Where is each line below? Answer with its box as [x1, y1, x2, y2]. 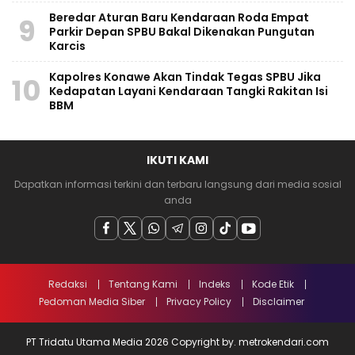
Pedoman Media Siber [38, 295, 145, 309]
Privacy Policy [166, 295, 231, 309]
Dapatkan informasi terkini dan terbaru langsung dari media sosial [13, 177, 342, 192]
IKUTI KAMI [147, 152, 208, 169]
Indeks [198, 277, 231, 292]
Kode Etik [251, 277, 294, 292]
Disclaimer [252, 295, 304, 309]
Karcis [49, 38, 86, 55]
